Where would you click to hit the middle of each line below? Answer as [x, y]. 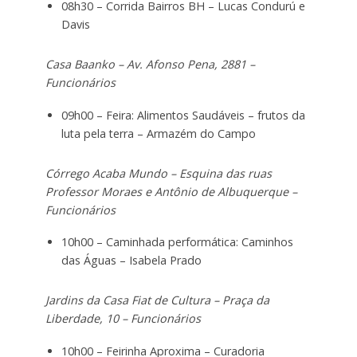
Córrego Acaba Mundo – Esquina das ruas [158, 173]
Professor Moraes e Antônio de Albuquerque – [171, 191]
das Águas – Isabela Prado [131, 261]
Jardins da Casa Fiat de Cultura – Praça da [157, 300]
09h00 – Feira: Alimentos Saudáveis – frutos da [183, 115]
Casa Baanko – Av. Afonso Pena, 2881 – [150, 64]
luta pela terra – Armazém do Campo [158, 133]
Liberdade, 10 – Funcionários [123, 319]
